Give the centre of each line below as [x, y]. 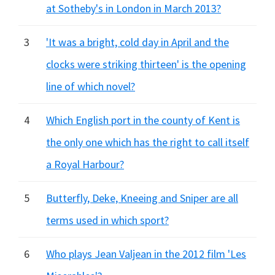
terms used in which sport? [107, 220]
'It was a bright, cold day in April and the [137, 42]
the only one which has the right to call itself [148, 142]
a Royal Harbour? [85, 164]
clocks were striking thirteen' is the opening [146, 64]
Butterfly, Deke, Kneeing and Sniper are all [142, 198]
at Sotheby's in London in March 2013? [134, 8]
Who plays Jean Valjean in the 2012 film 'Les [146, 254]
